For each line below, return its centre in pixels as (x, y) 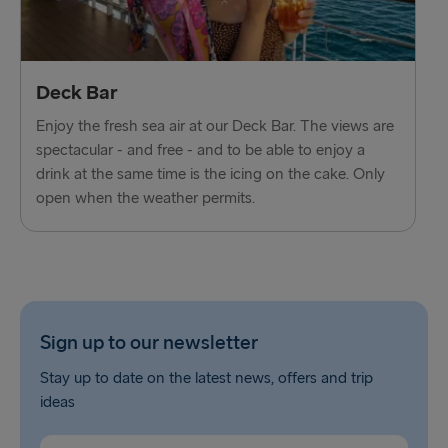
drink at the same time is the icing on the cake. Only (210, 174)
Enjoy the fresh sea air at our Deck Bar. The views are (215, 126)
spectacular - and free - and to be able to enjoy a (200, 150)
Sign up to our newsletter (149, 342)
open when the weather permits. (145, 198)
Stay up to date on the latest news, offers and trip (206, 378)
